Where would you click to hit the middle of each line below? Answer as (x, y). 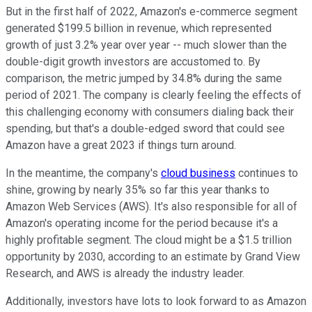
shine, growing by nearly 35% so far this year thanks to (138, 189)
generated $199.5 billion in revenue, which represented (139, 28)
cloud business (198, 173)
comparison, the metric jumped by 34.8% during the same (144, 78)
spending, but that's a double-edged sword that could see (145, 128)
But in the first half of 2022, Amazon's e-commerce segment (151, 11)
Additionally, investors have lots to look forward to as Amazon (156, 301)
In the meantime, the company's (83, 173)
